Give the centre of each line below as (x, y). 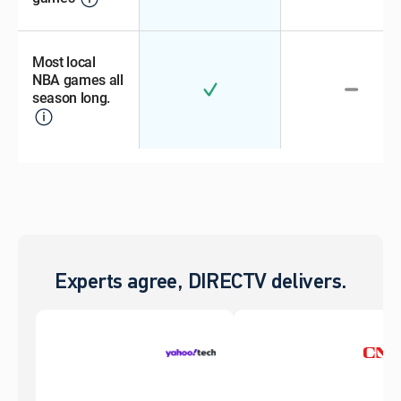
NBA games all (78, 80)
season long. (72, 98)
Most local (64, 62)
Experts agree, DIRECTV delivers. (200, 283)
